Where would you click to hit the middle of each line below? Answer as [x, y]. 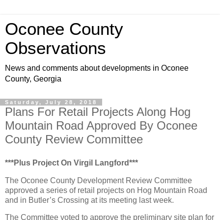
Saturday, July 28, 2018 [51, 102]
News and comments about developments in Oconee [97, 68]
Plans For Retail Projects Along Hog [98, 112]
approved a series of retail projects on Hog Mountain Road [106, 190]
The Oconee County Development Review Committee [98, 180]
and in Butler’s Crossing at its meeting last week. [89, 200]
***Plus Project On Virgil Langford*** [71, 163]
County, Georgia [33, 79]
